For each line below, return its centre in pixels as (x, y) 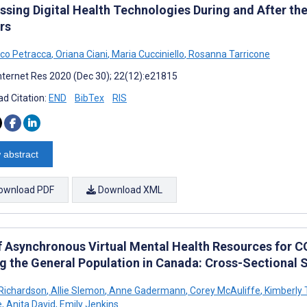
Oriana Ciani (81, 54)
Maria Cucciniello (147, 54)
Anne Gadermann (146, 290)
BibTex (89, 98)
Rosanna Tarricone (228, 54)
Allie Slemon (77, 290)
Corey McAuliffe (224, 290)
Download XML (129, 189)
